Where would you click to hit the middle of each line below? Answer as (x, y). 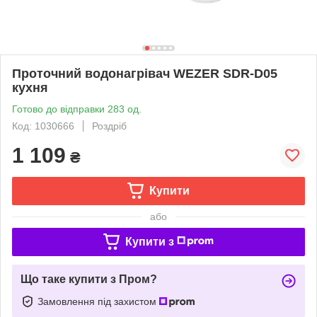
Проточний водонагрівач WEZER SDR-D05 (145, 73)
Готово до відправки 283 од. (77, 109)
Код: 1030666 (43, 126)
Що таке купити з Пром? (89, 279)
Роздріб (109, 126)
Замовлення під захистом (98, 301)
